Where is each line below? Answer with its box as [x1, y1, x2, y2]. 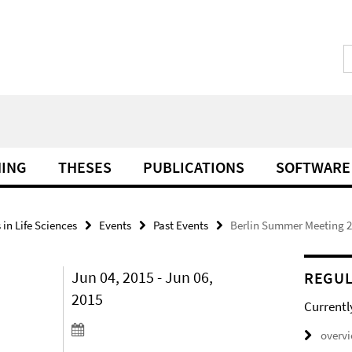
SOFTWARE [276, 157, 350, 177]
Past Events [153, 218, 208, 233]
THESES [58, 157, 112, 177]
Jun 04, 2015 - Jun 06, [71, 267, 214, 287]
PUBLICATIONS [143, 157, 244, 177]
